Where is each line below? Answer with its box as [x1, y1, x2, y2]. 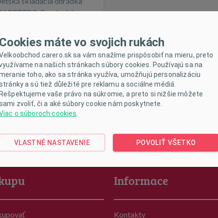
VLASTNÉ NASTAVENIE [14, 138, 91, 146]
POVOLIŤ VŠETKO [136, 138, 196, 146]
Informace [114, 172, 168, 188]
